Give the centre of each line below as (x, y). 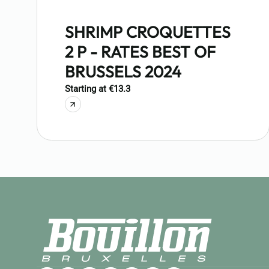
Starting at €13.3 (97, 89)
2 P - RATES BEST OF (140, 52)
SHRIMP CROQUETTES (147, 32)
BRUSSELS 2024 (123, 72)
